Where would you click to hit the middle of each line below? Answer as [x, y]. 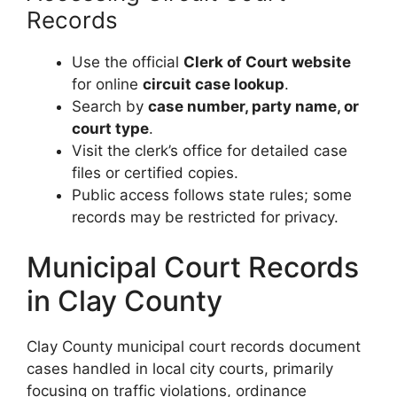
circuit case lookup [214, 84]
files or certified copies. [155, 172]
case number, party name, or [253, 106]
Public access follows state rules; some [212, 195]
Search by [110, 106]
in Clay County [125, 301]
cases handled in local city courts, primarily [180, 369]
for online [107, 84]
